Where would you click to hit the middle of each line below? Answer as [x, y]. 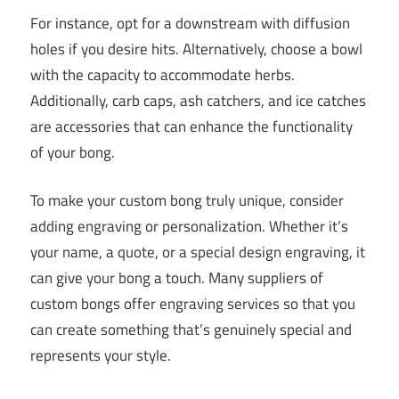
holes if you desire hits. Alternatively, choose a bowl [196, 49]
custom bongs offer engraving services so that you [193, 304]
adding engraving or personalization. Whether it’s [189, 227]
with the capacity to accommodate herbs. [163, 74]
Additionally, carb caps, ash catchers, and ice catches [198, 100]
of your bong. [73, 152]
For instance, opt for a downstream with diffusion [190, 23]
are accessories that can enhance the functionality [191, 126]
